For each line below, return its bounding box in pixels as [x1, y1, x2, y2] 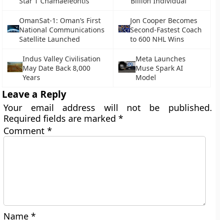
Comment [3, 125, 48, 137]
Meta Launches [135, 54, 186, 63]
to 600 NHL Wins [130, 34, 184, 44]
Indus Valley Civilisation [23, 54, 101, 63]
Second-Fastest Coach [130, 25, 202, 34]
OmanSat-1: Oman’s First [19, 16, 101, 25]
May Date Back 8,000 [23, 63, 91, 73]
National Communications [19, 25, 105, 34]
